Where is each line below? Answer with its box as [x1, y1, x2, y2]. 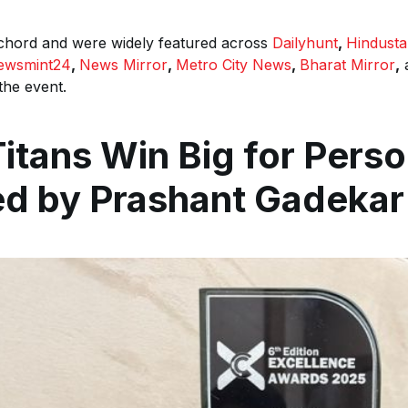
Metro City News [176, 55, 291, 74]
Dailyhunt [272, 33, 338, 52]
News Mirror [79, 55, 168, 74]
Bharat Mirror [300, 55, 395, 74]
